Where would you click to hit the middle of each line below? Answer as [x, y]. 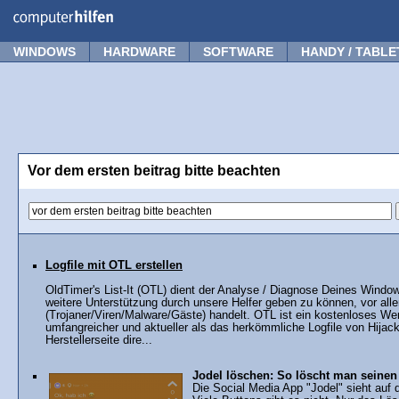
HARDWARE [139, 52]
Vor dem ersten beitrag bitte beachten [154, 171]
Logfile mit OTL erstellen [114, 265]
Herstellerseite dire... [99, 340]
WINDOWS [45, 52]
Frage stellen [348, 12]
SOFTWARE [238, 52]
